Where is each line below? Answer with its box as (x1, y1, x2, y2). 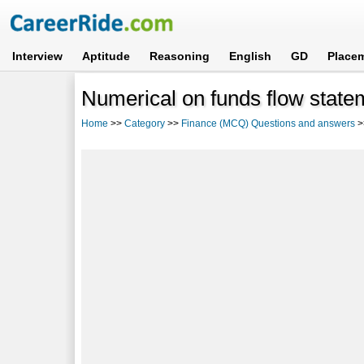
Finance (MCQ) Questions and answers (181, 117, 356, 129)
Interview (12, 50, 63, 63)
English (229, 50, 272, 63)
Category (124, 117, 166, 129)
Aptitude (82, 50, 131, 63)
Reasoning (149, 50, 210, 63)
